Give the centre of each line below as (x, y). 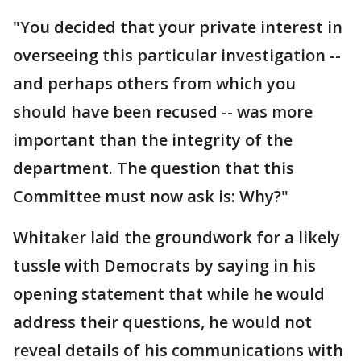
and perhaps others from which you (154, 84)
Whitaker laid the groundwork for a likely (176, 238)
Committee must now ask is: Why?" (151, 197)
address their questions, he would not (162, 322)
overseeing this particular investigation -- (177, 56)
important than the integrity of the (153, 140)
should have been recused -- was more (163, 112)
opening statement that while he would (169, 294)
